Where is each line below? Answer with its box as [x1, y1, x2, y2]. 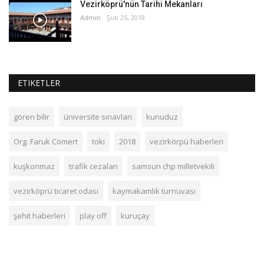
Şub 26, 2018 [107, 13, 145, 22]
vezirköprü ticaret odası [14, 186, 98, 197]
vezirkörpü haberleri [150, 136, 223, 147]
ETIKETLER [18, 77, 60, 89]
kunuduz [146, 111, 178, 123]
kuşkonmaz [14, 161, 55, 172]
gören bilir [14, 111, 49, 123]
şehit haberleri [14, 210, 65, 222]
